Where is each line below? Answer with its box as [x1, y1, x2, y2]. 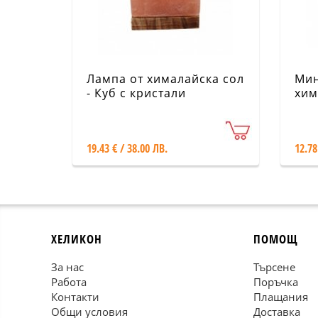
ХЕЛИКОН [51, 231, 102, 247]
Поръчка [253, 275, 298, 289]
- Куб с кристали [87, 85, 186, 101]
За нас [51, 260, 84, 274]
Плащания [253, 290, 308, 304]
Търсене [253, 260, 295, 274]
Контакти [51, 290, 99, 304]
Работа [51, 275, 87, 289]
